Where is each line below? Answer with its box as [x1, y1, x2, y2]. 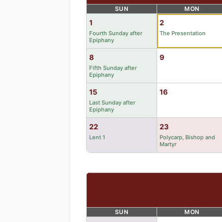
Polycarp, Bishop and [160, 133, 215, 141]
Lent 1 [89, 133, 105, 141]
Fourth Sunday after [89, 29, 142, 37]
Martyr [160, 140, 176, 148]
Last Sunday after [89, 99, 135, 106]
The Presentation [160, 29, 206, 37]
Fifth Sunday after [89, 64, 137, 71]
